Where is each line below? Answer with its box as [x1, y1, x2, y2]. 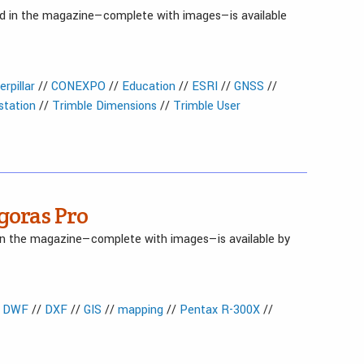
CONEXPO [51, 78, 106, 95]
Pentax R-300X [180, 301, 260, 318]
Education [122, 78, 175, 95]
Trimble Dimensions [52, 97, 157, 115]
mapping [118, 301, 163, 318]
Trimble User [173, 97, 240, 115]
